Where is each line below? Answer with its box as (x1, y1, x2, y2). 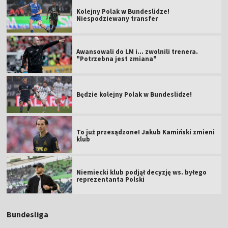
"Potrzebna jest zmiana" (76, 54, 157, 63)
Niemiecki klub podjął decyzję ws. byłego (76, 167, 207, 177)
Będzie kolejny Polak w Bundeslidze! (76, 90, 192, 99)
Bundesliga (7, 209, 49, 219)
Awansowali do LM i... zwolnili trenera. (76, 47, 198, 56)
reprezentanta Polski (76, 175, 145, 184)
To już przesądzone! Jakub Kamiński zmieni (76, 127, 215, 136)
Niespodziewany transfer (76, 14, 158, 23)
